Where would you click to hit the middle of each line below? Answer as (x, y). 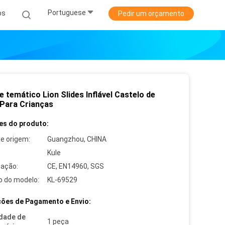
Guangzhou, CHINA (77, 139)
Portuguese (67, 13)
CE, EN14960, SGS (76, 166)
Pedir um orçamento (151, 14)
